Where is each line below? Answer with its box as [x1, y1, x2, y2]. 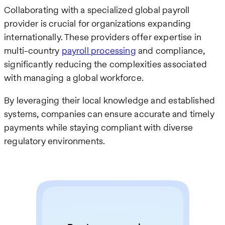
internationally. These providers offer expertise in [4, 30, 202, 43]
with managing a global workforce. [4, 71, 144, 84]
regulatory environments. [4, 134, 105, 147]
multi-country [4, 44, 62, 57]
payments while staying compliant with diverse [4, 121, 193, 134]
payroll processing [61, 44, 136, 57]
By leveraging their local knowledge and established [4, 93, 215, 106]
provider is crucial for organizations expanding [4, 17, 191, 30]
